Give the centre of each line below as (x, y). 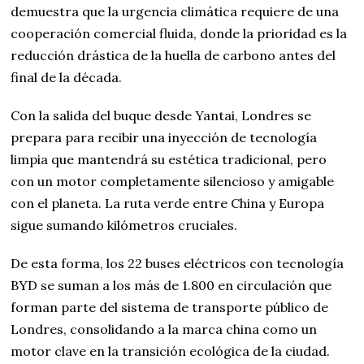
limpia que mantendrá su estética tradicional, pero (169, 160)
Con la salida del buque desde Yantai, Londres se (161, 116)
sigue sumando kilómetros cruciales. (124, 225)
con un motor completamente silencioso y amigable (173, 182)
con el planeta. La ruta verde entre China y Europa (168, 204)
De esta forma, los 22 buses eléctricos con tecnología (178, 264)
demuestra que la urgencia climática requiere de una (175, 12)
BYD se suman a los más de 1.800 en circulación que (171, 286)
